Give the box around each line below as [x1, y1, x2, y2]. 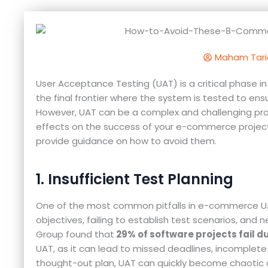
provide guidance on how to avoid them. [36, 134, 217, 147]
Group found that [36, 227, 114, 240]
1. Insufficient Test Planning [36, 169, 233, 189]
